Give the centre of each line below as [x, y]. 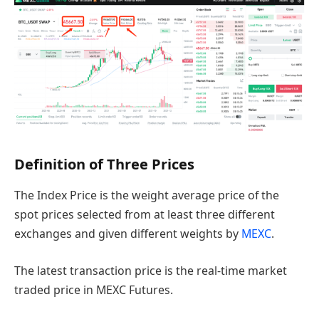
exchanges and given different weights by [128, 234]
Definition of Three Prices [104, 164]
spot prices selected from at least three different [145, 215]
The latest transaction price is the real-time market [151, 270]
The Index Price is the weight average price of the [147, 195]
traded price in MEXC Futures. [94, 289]
